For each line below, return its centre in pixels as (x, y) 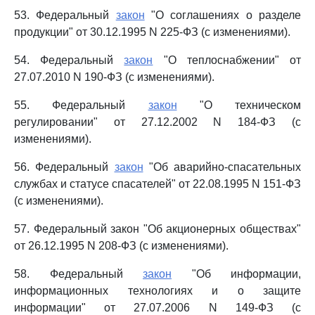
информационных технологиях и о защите (157, 291)
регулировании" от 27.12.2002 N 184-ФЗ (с (157, 122)
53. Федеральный (65, 15)
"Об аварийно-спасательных (222, 167)
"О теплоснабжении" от (227, 60)
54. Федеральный (69, 60)
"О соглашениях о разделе (223, 15)
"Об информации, (236, 274)
